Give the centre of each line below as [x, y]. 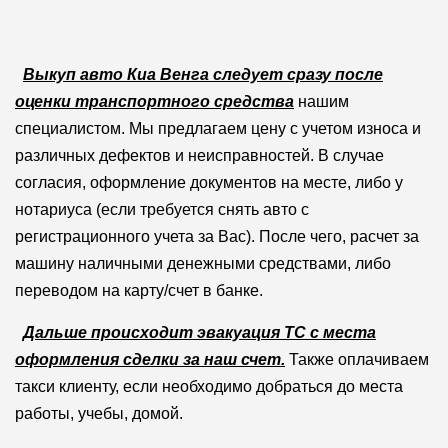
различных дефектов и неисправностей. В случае [199, 155]
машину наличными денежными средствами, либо [202, 263]
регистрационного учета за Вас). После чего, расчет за [216, 236]
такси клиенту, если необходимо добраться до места [208, 386]
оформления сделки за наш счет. [149, 359]
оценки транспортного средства [154, 101]
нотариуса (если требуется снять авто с [161, 209]
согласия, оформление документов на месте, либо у [208, 182]
